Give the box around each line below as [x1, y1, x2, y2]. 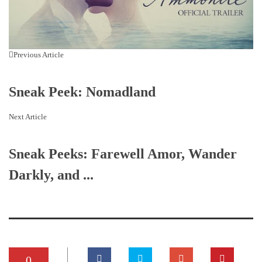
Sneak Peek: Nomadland [9, 84, 156, 100]
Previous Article [13, 50, 64, 60]
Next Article [9, 112, 47, 122]
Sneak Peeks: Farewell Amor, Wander [9, 146, 237, 162]
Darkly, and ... [9, 167, 94, 183]
